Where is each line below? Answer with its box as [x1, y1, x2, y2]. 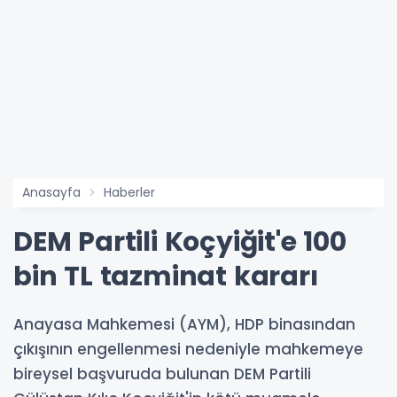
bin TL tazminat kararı [13, 258, 318, 295]
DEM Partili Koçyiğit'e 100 [13, 223, 346, 261]
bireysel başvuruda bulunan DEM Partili [13, 363, 311, 385]
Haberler [104, 183, 155, 201]
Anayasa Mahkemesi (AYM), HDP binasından [13, 314, 355, 335]
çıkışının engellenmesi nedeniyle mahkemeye [13, 339, 363, 360]
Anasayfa [22, 183, 81, 201]
